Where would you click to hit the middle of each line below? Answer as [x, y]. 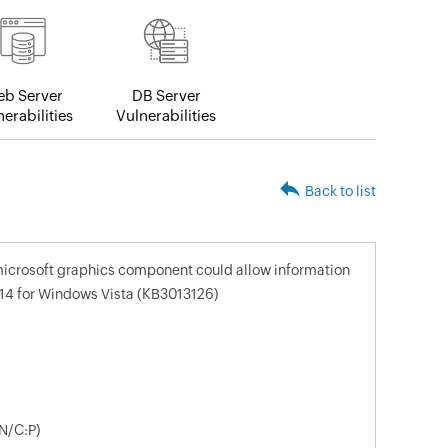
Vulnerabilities [166, 116]
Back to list [340, 191]
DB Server [166, 96]
